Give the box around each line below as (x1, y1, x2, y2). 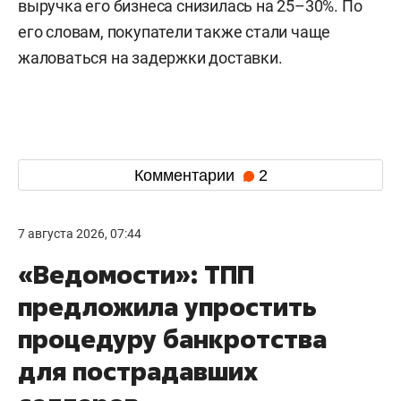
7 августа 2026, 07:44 (18, 226, 141, 241)
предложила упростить (18, 290, 317, 323)
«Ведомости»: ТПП (18, 258, 254, 291)
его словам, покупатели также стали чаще (18, 22, 331, 41)
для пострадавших (18, 354, 258, 388)
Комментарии (133, 166, 239, 184)
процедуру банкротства (18, 322, 327, 355)
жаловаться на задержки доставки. (18, 48, 283, 67)
